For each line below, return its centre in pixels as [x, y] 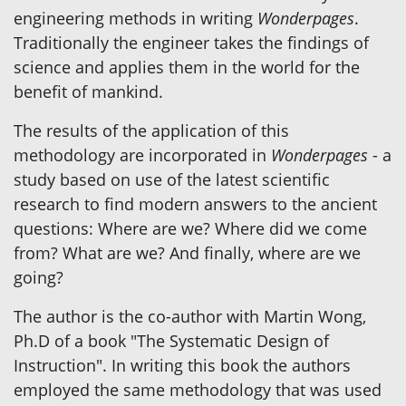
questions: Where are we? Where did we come [190, 228]
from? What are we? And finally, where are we [187, 252]
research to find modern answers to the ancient [195, 203]
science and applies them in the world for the [187, 67]
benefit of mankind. [88, 91]
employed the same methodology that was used [198, 389]
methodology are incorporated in [142, 155]
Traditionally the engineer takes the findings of [191, 42]
